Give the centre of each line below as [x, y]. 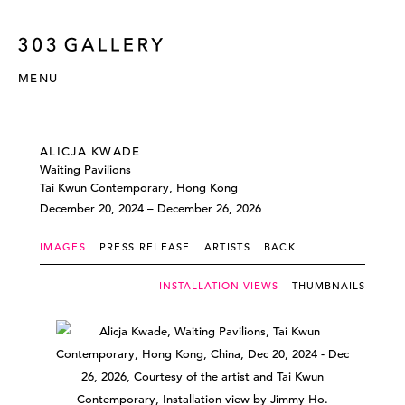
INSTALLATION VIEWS [219, 286]
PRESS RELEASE [145, 247]
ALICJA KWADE [90, 151]
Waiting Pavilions [85, 170]
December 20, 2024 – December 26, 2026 [151, 208]
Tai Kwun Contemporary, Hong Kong [139, 188]
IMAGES [63, 247]
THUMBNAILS [329, 286]
